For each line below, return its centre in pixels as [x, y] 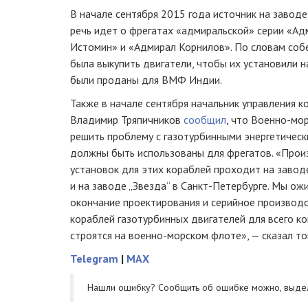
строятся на [99, 235]
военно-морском [168, 235]
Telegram [94, 258]
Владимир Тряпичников [127, 120]
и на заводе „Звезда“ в [125, 186]
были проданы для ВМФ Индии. [146, 80]
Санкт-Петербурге [224, 186]
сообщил [205, 120]
